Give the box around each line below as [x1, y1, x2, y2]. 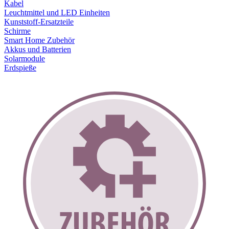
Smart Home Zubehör [4, 36, 75, 44]
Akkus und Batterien [4, 45, 71, 54]
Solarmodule [4, 54, 45, 63]
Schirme [4, 27, 31, 35]
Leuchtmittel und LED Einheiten [4, 8, 110, 17]
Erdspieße [4, 63, 36, 72]
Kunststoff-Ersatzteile [4, 17, 74, 26]
